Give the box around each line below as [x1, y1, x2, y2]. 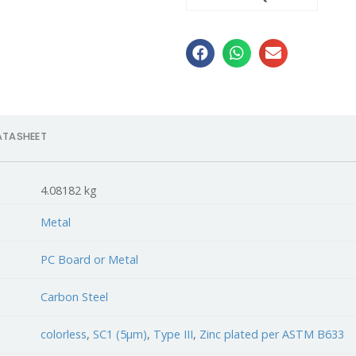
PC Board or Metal [41, 251, 139, 267]
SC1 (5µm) [93, 326, 148, 342]
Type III [153, 326, 194, 342]
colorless [41, 326, 87, 342]
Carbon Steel [41, 288, 109, 304]
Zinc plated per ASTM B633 [199, 326, 345, 342]
